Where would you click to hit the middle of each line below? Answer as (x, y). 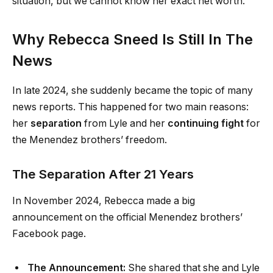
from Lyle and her (125, 124)
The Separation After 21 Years (103, 174)
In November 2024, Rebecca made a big (104, 201)
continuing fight (206, 124)
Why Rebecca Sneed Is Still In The (133, 40)
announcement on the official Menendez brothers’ (127, 218)
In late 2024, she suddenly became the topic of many (133, 91)
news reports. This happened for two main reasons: (130, 107)
